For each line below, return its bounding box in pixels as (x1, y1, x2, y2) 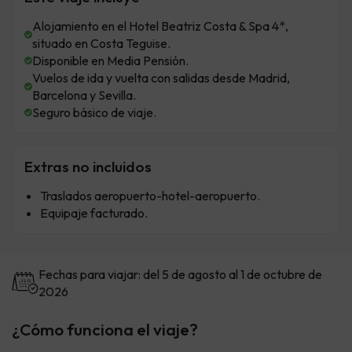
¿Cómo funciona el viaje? (12, 319, 198, 340)
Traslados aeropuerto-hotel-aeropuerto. (40, 188, 260, 204)
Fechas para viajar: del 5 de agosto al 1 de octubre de (38, 266, 322, 283)
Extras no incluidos (24, 157, 152, 177)
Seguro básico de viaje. (32, 104, 156, 121)
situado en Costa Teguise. (32, 35, 170, 52)
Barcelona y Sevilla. (32, 87, 136, 104)
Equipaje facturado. (40, 205, 148, 222)
